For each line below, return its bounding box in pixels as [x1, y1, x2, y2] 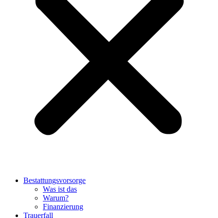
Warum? [43, 194, 69, 202]
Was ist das [43, 185, 77, 194]
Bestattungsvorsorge [23, 176, 86, 185]
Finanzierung [43, 202, 83, 211]
